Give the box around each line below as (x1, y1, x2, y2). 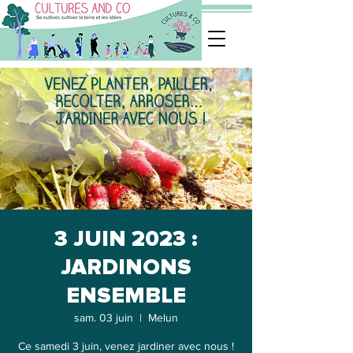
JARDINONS (61, 257, 191, 279)
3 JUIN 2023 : (54, 229, 198, 251)
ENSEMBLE (66, 285, 186, 307)
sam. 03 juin (74, 311, 133, 324)
